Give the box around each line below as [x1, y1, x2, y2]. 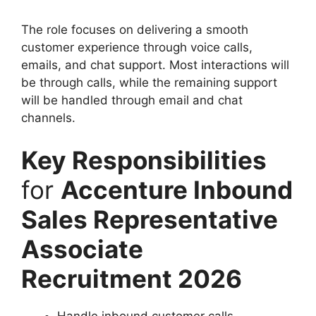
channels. [21, 111, 75, 125]
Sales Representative [21, 204, 278, 234]
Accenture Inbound [61, 174, 293, 205]
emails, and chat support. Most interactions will [21, 58, 289, 72]
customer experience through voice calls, [21, 40, 253, 54]
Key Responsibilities [21, 145, 267, 175]
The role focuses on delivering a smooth [21, 23, 248, 37]
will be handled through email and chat [21, 93, 243, 107]
